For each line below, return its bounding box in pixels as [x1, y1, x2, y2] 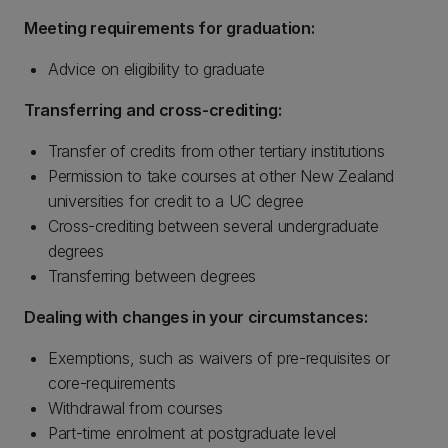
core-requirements [48, 373, 176, 393]
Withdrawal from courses [48, 398, 223, 418]
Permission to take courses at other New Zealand [48, 166, 394, 186]
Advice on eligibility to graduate [48, 59, 265, 79]
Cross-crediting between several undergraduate [48, 216, 379, 236]
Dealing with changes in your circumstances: [24, 307, 368, 327]
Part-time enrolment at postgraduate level [48, 423, 336, 443]
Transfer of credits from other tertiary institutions [48, 141, 385, 161]
